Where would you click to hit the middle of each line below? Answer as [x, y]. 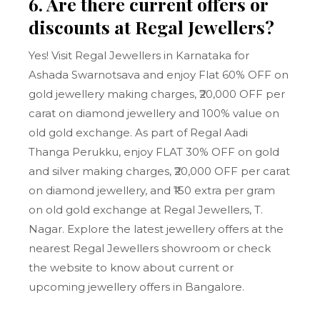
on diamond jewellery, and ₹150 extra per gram [152, 190]
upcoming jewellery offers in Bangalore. [137, 287]
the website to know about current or [131, 267]
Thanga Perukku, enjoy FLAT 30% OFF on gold [154, 152]
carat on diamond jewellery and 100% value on [154, 113]
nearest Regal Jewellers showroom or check [150, 248]
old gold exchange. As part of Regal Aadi [139, 132]
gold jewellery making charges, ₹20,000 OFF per [157, 94]
